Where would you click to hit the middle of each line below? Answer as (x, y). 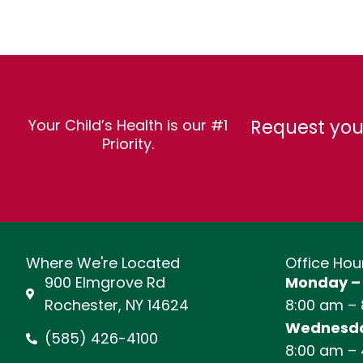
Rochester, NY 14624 (116, 305)
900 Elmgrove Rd (105, 282)
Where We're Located (103, 263)
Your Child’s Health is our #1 (128, 125)
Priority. (128, 144)
